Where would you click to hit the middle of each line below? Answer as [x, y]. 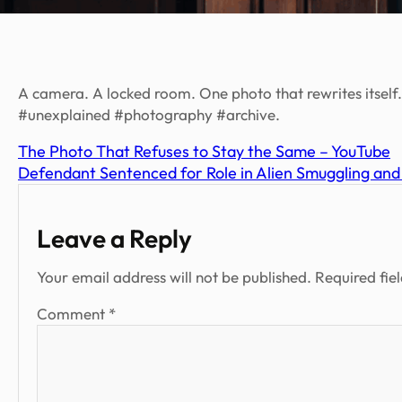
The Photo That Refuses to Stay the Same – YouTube [204, 152]
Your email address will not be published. [174, 277]
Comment [73, 314]
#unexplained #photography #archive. [149, 115]
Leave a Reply [114, 239]
